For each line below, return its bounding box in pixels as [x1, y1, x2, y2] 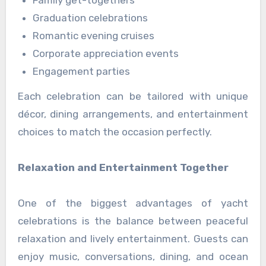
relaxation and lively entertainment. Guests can [17, 233, 249, 245]
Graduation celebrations [33, 11, 148, 24]
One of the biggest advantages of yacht [17, 197, 249, 210]
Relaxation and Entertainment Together [17, 161, 229, 174]
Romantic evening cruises [33, 29, 155, 42]
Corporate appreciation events [33, 47, 179, 59]
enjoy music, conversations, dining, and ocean [17, 251, 249, 263]
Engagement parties [33, 65, 131, 77]
